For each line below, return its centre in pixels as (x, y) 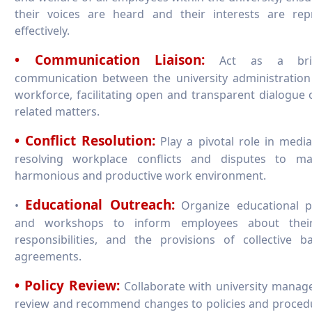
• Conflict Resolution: (85, 140)
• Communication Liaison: (110, 60)
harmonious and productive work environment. (140, 175)
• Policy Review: (67, 285)
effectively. (42, 30)
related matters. (57, 111)
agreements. (48, 256)
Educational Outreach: (100, 204)
